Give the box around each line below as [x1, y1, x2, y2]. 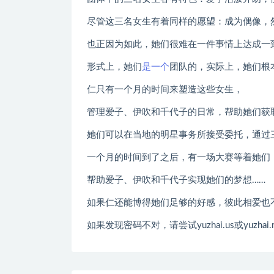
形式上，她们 [87, 62, 142, 72]
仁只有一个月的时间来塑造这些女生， [87, 84, 243, 94]
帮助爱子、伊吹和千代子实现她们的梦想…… [87, 175, 265, 185]
